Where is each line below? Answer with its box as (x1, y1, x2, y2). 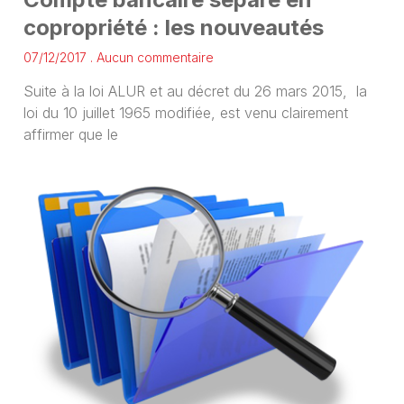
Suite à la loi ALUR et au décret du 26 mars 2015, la (23, 82, 367, 101)
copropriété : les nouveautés (23, 14, 324, 41)
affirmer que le (23, 125, 118, 144)
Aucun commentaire (92, 50, 214, 66)
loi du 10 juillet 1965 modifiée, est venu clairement (23, 104, 348, 123)
